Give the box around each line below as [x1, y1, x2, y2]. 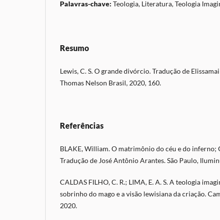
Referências [60, 120, 104, 130]
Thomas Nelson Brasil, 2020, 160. [60, 78, 161, 87]
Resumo [60, 43, 89, 53]
